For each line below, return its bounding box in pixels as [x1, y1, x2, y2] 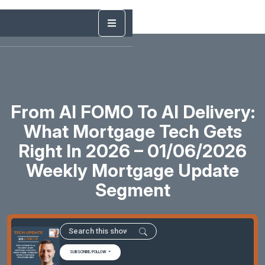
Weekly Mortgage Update [26, 159, 239, 181]
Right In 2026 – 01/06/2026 [18, 140, 247, 161]
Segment [95, 179, 170, 201]
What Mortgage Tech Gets [23, 120, 242, 142]
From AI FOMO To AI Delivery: [10, 101, 255, 122]
